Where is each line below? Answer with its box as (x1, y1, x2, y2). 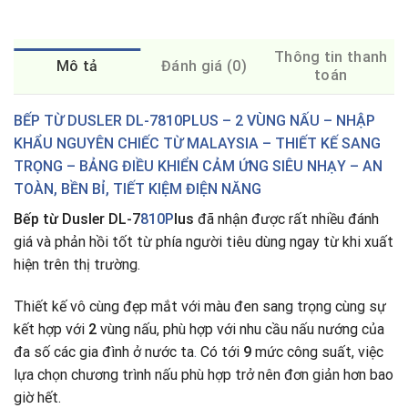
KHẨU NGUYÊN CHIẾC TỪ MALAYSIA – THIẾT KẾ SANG (14, 135, 381, 153)
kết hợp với (14, 320, 88, 338)
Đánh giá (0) (161, 57, 247, 76)
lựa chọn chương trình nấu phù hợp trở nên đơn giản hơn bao (14, 365, 393, 383)
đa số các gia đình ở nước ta (14, 342, 194, 361)
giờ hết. (14, 388, 61, 406)
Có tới (197, 342, 243, 361)
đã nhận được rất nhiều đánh (194, 210, 379, 229)
